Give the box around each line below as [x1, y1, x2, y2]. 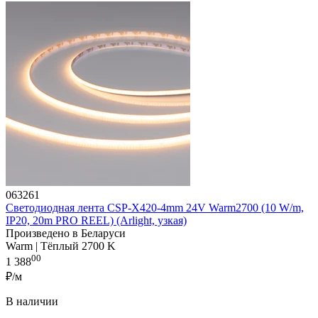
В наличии [6, 295, 58, 308]
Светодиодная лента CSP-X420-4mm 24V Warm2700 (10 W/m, [6, 201, 304, 214]
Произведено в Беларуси [6, 226, 126, 239]
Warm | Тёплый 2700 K [6, 239, 116, 252]
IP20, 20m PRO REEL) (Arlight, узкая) [6, 214, 187, 226]
